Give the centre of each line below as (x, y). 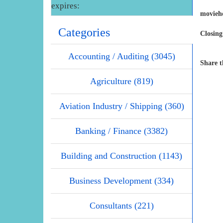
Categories (84, 32)
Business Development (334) (121, 180)
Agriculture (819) (121, 81)
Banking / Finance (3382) (121, 131)
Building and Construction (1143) (121, 156)
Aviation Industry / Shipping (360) (121, 106)
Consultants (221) (121, 205)
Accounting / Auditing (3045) (121, 56)
